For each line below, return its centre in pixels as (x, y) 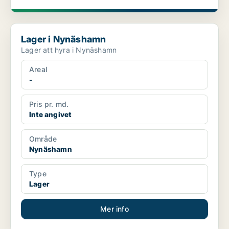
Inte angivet (50, 114)
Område (43, 139)
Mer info (114, 209)
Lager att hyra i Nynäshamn (69, 50)
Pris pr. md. (49, 104)
